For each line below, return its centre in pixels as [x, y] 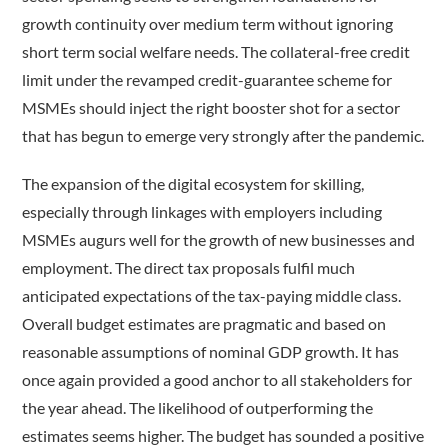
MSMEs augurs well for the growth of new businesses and [219, 240]
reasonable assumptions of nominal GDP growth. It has [211, 352]
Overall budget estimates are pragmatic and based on [204, 324]
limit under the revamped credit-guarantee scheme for [207, 80]
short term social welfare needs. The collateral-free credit [216, 52]
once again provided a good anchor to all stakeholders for [217, 380]
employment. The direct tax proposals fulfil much [189, 268]
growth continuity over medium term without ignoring [208, 24]
